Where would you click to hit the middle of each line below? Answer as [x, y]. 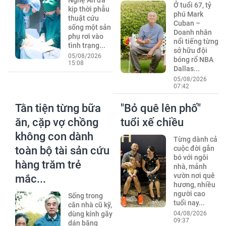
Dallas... [186, 68]
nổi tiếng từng [196, 41]
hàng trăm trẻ [48, 164]
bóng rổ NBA [193, 59]
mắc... [31, 179]
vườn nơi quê [194, 175]
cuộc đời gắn [194, 148]
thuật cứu [83, 18]
